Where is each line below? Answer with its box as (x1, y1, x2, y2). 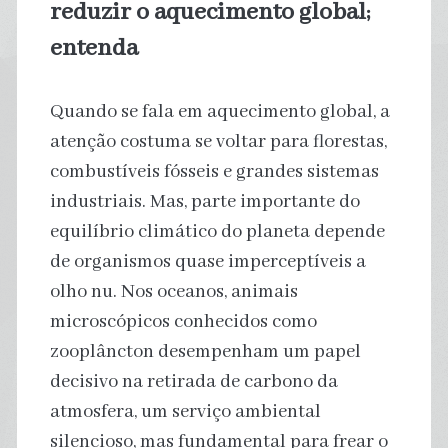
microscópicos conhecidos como (49, 309, 317, 334)
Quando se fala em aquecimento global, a (49, 99, 390, 124)
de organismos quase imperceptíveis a (49, 249, 366, 274)
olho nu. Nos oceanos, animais (49, 279, 298, 304)
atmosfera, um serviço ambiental (49, 399, 321, 424)
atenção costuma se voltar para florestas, (49, 129, 387, 154)
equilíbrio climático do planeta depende (49, 219, 385, 244)
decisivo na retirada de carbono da (49, 369, 338, 394)
